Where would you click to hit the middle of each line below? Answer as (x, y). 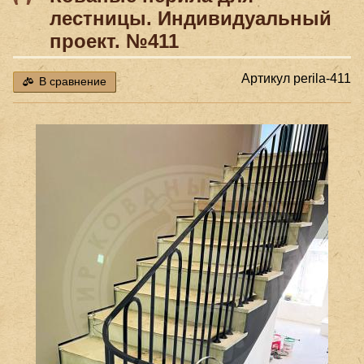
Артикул (267, 79)
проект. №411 (114, 41)
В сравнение (72, 82)
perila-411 (322, 79)
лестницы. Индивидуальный (191, 18)
